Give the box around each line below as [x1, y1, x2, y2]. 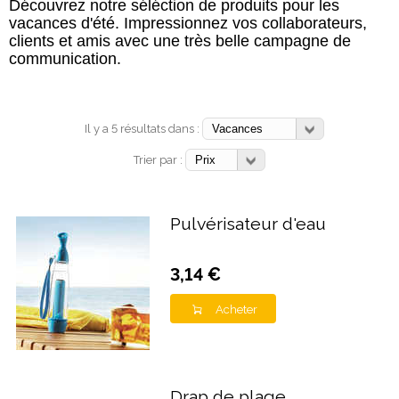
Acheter [216, 303, 257, 317]
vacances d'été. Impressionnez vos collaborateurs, [9, 13, 367, 32]
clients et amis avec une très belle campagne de [9, 31, 351, 50]
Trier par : [134, 152, 185, 167]
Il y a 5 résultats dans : [84, 121, 202, 135]
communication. [9, 49, 121, 68]
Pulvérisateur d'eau [170, 213, 326, 234]
